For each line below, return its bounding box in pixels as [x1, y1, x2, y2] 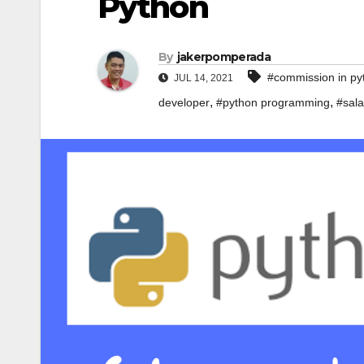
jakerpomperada [176, 50, 271, 65]
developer [158, 96, 210, 110]
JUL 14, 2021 [171, 72, 233, 84]
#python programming [216, 96, 330, 110]
